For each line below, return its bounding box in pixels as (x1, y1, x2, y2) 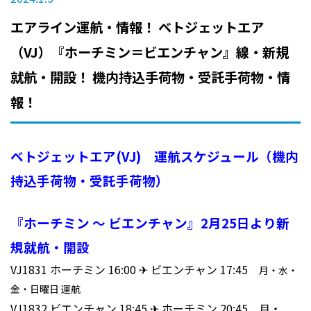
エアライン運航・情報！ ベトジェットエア (10, 17, 264, 37)
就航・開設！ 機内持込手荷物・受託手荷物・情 (10, 67, 290, 87)
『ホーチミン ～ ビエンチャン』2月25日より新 (10, 212, 289, 232)
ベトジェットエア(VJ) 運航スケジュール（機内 (10, 146, 299, 165)
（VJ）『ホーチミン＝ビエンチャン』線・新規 (10, 42, 289, 62)
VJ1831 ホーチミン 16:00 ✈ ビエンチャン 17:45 (10, 260, 259, 278)
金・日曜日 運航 (10, 281, 81, 296)
